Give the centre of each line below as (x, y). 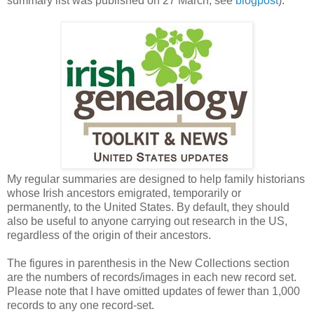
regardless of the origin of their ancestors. (109, 235)
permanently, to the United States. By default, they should (148, 207)
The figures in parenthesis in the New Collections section (148, 263)
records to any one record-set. (81, 305)
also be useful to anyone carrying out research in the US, (147, 221)
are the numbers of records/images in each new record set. (152, 277)
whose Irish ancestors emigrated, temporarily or (124, 193)
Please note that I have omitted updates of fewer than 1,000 (153, 291)
